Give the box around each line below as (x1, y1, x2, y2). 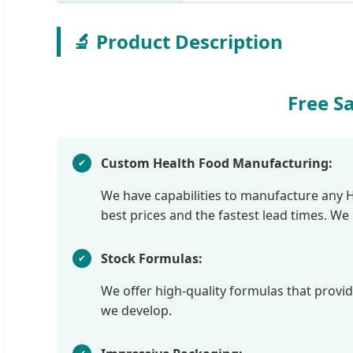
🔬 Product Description (72, 28, 283, 54)
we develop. (101, 301, 172, 319)
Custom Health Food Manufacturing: (101, 154, 333, 172)
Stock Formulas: (101, 249, 203, 267)
